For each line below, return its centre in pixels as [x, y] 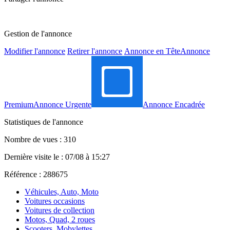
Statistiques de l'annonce [44, 122]
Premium [19, 104]
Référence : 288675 [36, 174]
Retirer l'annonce [95, 51]
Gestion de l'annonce [38, 33]
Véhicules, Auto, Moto [62, 191]
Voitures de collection [60, 210]
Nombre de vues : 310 [40, 139]
